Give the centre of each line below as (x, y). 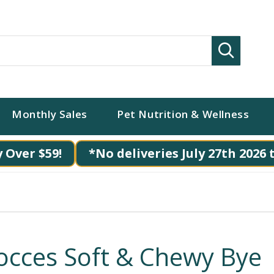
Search (252, 47)
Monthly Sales (50, 114)
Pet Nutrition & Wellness (183, 114)
